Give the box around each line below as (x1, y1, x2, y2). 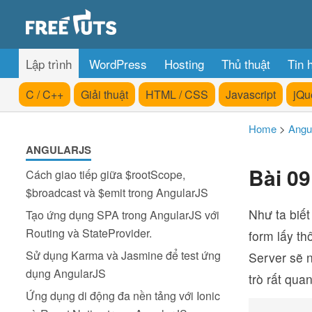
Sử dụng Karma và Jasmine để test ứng (26, 247, 221, 263)
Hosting (164, 55, 204, 72)
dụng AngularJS (26, 265, 106, 281)
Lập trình (26, 55, 72, 72)
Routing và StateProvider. (26, 225, 152, 241)
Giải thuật (81, 86, 128, 102)
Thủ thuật (221, 55, 270, 72)
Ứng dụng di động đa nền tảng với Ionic (26, 288, 220, 304)
